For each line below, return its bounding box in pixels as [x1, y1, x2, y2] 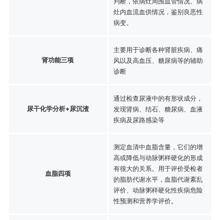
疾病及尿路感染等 [113, 115, 165, 124]
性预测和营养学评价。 [113, 196, 177, 205]
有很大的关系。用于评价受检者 [113, 164, 203, 172]
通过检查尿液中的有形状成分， [113, 94, 203, 102]
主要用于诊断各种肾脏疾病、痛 [113, 45, 203, 54]
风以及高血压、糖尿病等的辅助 [113, 56, 203, 64]
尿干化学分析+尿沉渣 [27, 104, 89, 112]
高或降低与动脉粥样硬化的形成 [113, 153, 203, 162]
